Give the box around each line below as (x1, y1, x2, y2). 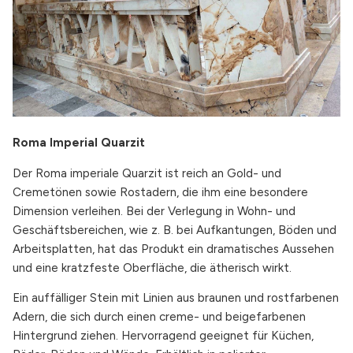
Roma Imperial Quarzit (13, 136, 145, 150)
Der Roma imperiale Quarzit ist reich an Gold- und (13, 165, 281, 180)
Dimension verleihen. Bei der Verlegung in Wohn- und (13, 203, 295, 218)
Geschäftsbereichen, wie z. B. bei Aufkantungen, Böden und (13, 222, 336, 237)
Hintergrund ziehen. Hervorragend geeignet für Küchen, (13, 329, 314, 344)
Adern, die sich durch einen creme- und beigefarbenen (13, 310, 306, 325)
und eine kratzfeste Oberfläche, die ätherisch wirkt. (13, 260, 292, 275)
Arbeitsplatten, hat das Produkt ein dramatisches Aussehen (13, 241, 334, 256)
